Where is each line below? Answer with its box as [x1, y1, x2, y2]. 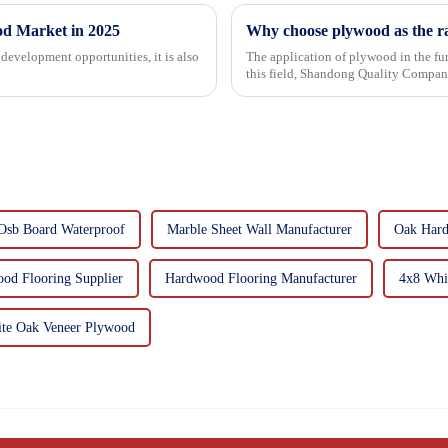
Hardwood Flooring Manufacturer [165, 271, 357, 287]
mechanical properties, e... [246, 83, 386, 99]
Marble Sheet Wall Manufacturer [167, 222, 352, 238]
